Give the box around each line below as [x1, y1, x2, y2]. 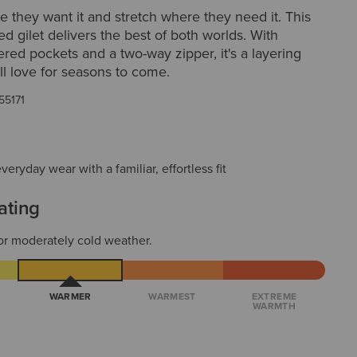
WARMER [49, 289, 92, 304]
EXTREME [251, 289, 297, 304]
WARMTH [252, 299, 296, 313]
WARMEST [148, 289, 196, 304]
